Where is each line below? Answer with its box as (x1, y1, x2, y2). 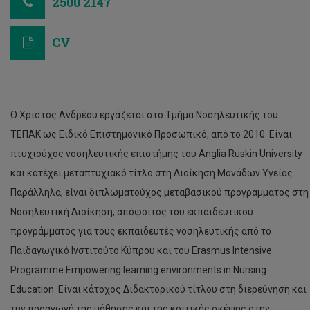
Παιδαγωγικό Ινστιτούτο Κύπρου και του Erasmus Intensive (10, 245, 272, 256)
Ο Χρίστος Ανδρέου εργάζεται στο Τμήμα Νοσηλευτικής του (10, 109, 278, 120)
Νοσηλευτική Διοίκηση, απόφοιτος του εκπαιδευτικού (10, 206, 253, 217)
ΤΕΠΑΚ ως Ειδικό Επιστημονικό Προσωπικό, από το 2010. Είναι (10, 129, 292, 140)
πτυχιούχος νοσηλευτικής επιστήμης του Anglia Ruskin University (10, 148, 302, 159)
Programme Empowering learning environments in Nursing (10, 264, 266, 275)
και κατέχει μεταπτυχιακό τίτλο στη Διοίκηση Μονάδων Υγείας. (10, 167, 295, 179)
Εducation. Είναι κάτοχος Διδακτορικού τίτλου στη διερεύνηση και (10, 284, 307, 295)
